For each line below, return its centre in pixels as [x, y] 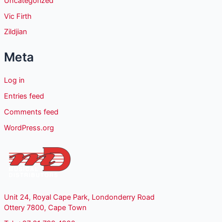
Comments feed [31, 112]
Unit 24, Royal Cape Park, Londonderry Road [79, 197]
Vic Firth [18, 16]
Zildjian [15, 32]
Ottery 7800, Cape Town [45, 208]
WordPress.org [29, 128]
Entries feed [24, 96]
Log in [14, 80]
